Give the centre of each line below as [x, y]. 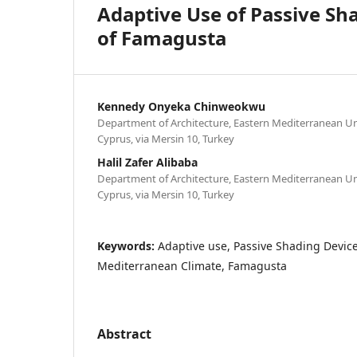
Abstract [124, 333]
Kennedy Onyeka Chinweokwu [181, 106]
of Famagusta [162, 37]
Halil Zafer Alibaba [147, 162]
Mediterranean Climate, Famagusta [192, 265]
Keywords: [127, 245]
